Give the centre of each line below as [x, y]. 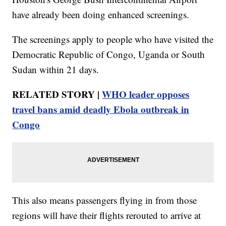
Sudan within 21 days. [56, 70]
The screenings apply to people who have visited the [113, 39]
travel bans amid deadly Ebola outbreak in [101, 109]
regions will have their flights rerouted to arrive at [107, 215]
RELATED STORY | [57, 94]
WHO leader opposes [146, 94]
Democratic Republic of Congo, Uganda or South [109, 54]
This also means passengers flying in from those [105, 200]
